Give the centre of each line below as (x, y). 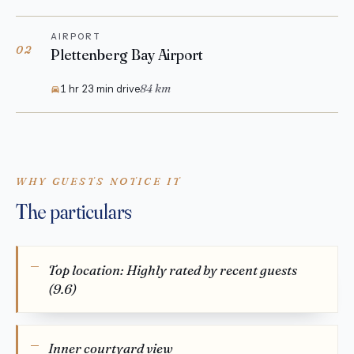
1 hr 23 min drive (100, 89)
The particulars (74, 212)
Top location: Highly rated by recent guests (173, 270)
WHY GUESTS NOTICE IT (99, 181)
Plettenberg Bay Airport (127, 55)
